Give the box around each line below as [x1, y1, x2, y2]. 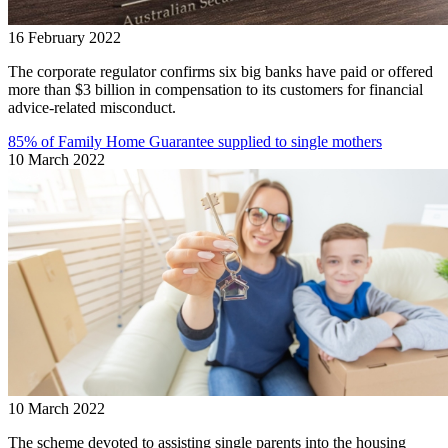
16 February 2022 [8, 28, 121, 46]
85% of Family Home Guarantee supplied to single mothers [8, 132, 382, 150]
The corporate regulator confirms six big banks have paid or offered [8, 62, 433, 80]
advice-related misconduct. [8, 98, 176, 116]
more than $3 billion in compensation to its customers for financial [8, 80, 423, 98]
